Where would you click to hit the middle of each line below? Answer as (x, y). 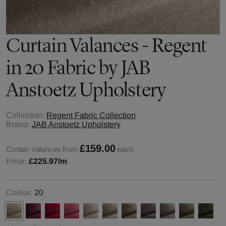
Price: (17, 161)
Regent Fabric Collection (91, 115)
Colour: (19, 192)
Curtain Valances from (42, 149)
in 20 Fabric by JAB (78, 67)
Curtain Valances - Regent (107, 45)
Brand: (18, 124)
